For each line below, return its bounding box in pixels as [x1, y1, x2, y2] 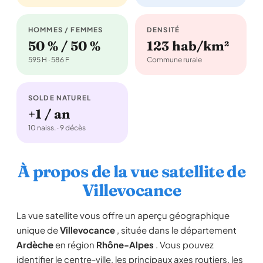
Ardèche [16, 239, 53, 250]
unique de [16, 224, 60, 235]
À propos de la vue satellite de [17, 161, 246, 181]
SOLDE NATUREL [28, 93, 91, 102]
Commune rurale [147, 55, 202, 64]
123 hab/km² [147, 38, 230, 54]
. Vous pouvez [154, 239, 214, 250]
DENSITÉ [147, 25, 180, 34]
